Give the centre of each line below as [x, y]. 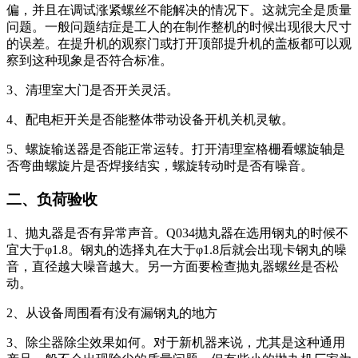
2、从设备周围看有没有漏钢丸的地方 [112, 313]
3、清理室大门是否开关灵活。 [93, 89]
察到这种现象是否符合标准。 [89, 60]
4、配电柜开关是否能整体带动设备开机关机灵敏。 [150, 119]
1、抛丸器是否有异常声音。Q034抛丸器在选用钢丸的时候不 [177, 233]
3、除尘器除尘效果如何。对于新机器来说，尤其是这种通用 [176, 343]
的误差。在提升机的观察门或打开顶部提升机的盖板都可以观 [179, 43]
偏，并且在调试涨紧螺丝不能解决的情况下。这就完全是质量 [179, 10]
